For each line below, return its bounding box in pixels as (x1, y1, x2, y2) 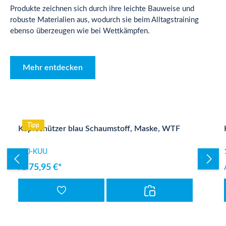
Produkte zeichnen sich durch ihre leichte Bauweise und (10, 5, 194, 13)
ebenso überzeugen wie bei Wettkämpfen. (10, 27, 150, 35)
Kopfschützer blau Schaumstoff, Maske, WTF (18, 125, 180, 133)
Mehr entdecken (23, 64, 83, 72)
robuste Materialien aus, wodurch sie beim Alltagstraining (10, 16, 199, 24)
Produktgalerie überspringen (10, 108, 103, 116)
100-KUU (18, 148, 47, 155)
